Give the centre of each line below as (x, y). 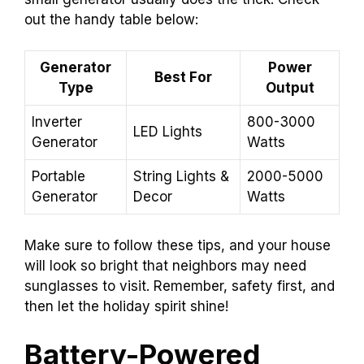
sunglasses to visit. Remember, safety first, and (180, 286)
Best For (183, 78)
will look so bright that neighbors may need (165, 265)
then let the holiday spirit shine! (126, 306)
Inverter (57, 122)
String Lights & (181, 177)
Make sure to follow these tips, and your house (178, 245)
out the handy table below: (111, 19)
